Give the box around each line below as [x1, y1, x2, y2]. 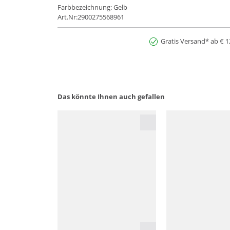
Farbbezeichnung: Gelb [57, 3, 127, 12]
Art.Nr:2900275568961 [57, 12, 124, 22]
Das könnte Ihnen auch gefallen [57, 92, 165, 102]
